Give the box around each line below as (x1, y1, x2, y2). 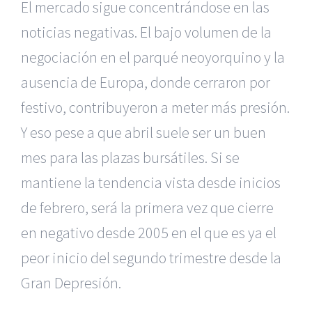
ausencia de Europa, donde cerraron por (21, 72, 270, 93)
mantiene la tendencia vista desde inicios (21, 173, 281, 193)
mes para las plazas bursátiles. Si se (21, 148, 240, 168)
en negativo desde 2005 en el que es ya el (21, 223, 276, 243)
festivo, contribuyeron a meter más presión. (21, 97, 290, 118)
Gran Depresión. (21, 273, 121, 293)
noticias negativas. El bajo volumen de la (21, 22, 272, 42)
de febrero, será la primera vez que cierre (21, 198, 274, 218)
